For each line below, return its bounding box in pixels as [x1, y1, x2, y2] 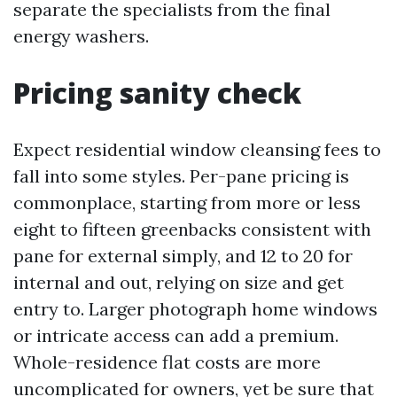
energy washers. [13, 25, 149, 47]
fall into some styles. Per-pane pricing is [13, 165, 349, 187]
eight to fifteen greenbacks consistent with [13, 218, 371, 240]
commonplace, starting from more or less [13, 191, 361, 214]
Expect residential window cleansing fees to [13, 138, 381, 160]
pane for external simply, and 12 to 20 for [13, 245, 353, 267]
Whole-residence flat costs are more [13, 351, 321, 373]
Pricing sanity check [13, 74, 301, 112]
